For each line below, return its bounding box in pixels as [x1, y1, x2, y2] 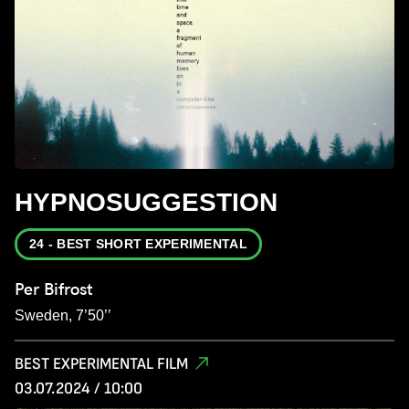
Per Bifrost [15, 279, 93, 299]
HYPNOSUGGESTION [15, 188, 278, 217]
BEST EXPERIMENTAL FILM [15, 354, 188, 374]
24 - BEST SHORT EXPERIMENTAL [29, 236, 247, 252]
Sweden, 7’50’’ [15, 308, 111, 324]
